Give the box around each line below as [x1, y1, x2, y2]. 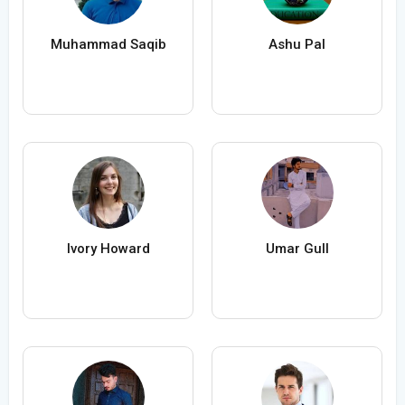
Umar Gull [265, 240, 329, 258]
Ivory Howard [66, 240, 150, 258]
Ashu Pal [268, 36, 325, 53]
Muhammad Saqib [50, 36, 166, 53]
